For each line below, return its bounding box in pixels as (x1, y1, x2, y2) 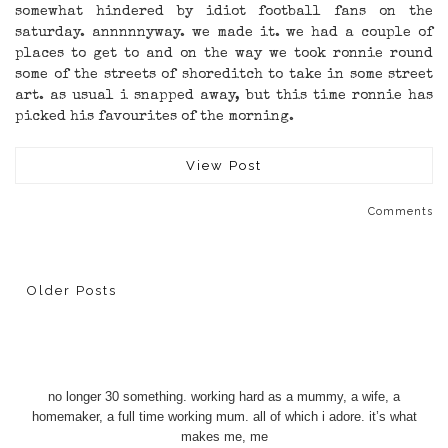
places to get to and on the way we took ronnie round (15, 47, 433, 61)
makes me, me (180, 428, 268, 444)
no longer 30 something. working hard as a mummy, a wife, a (48, 388, 400, 404)
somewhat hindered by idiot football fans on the (15, 5, 433, 19)
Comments (368, 205, 433, 218)
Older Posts (27, 283, 117, 298)
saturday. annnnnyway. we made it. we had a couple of (15, 26, 433, 40)
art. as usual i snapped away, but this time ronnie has (15, 89, 433, 103)
